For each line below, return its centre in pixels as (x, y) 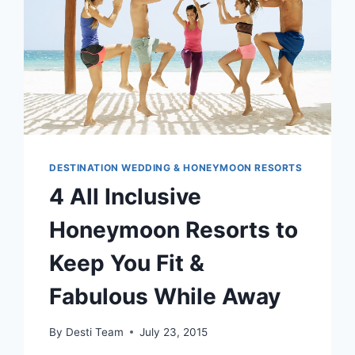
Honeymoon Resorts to (174, 230)
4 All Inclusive (126, 197)
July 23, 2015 (173, 332)
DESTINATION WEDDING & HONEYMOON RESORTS (176, 168)
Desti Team (94, 332)
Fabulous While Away (165, 297)
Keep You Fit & (127, 263)
